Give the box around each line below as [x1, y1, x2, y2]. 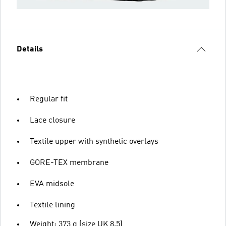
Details [17, 45, 43, 53]
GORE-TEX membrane [30, 158, 108, 167]
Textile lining [30, 201, 75, 209]
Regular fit [30, 95, 68, 103]
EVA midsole [30, 180, 74, 188]
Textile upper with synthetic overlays [30, 137, 158, 146]
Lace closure [30, 116, 75, 125]
